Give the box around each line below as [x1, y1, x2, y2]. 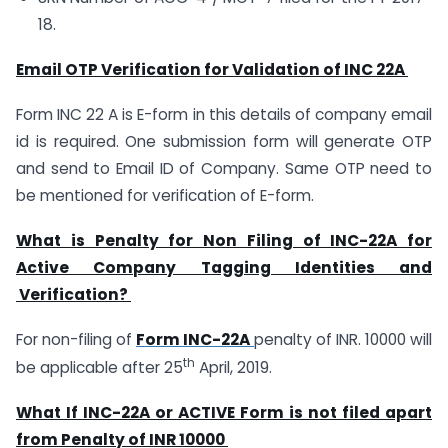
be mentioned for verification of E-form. [16, 185, 314, 206]
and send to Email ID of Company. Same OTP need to [16, 158, 432, 179]
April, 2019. [195, 356, 272, 378]
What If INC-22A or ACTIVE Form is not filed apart [16, 401, 432, 423]
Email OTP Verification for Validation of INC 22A [16, 59, 405, 81]
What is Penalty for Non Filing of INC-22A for [16, 229, 432, 251]
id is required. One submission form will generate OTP [16, 131, 432, 152]
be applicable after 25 [16, 356, 183, 378]
